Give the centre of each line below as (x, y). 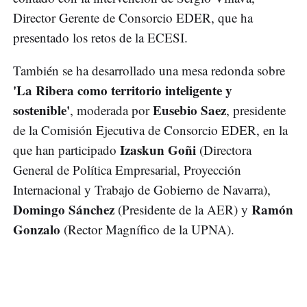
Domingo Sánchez (65, 210)
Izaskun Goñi (160, 150)
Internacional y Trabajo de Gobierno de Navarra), (142, 190)
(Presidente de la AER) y (185, 210)
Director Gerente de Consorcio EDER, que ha (133, 18)
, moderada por (111, 110)
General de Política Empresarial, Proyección (127, 170)
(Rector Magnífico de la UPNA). (149, 230)
